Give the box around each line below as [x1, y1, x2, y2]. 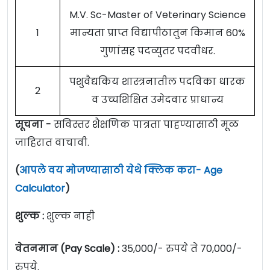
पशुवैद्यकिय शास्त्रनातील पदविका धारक [69, 75, 245, 89]
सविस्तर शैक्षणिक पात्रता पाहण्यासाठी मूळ [54, 118, 239, 132]
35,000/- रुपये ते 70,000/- [119, 242, 242, 256]
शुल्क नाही [46, 209, 95, 224]
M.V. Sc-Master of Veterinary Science [69, 8, 246, 22]
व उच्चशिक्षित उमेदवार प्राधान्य [91, 93, 224, 107]
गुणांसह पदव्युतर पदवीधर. [99, 44, 215, 58]
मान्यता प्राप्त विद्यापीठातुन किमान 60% [69, 26, 245, 40]
